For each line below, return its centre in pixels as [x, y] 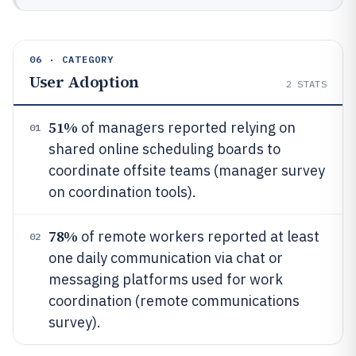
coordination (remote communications [174, 301]
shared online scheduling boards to [164, 149]
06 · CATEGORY [72, 59]
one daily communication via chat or [166, 258]
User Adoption [84, 82]
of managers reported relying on [186, 128]
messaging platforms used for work [166, 279]
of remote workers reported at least [198, 236]
